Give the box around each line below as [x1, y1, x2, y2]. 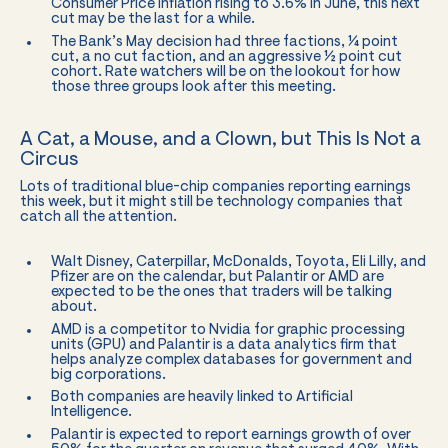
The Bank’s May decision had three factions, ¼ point [50, 34, 398, 50]
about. [50, 300, 97, 315]
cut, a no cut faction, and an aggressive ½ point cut [50, 49, 402, 65]
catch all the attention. [20, 210, 177, 225]
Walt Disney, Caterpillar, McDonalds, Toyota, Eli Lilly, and [50, 255, 426, 270]
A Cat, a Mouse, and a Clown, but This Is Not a [20, 130, 421, 150]
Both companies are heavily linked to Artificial [50, 390, 353, 405]
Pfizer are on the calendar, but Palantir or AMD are [50, 270, 384, 285]
